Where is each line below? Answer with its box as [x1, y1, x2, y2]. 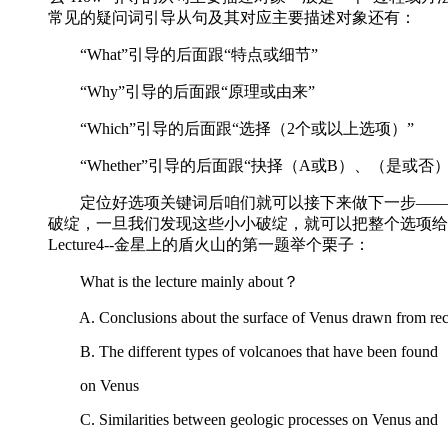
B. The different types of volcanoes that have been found [48, 342, 438, 360]
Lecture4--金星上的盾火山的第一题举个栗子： [48, 235, 370, 253]
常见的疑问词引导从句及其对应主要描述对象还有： [48, 8, 416, 26]
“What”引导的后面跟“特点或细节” [48, 45, 318, 63]
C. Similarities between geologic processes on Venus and [48, 410, 438, 428]
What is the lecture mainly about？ [48, 272, 299, 290]
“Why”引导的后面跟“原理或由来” [48, 82, 315, 100]
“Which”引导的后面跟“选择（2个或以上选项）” [48, 119, 414, 137]
